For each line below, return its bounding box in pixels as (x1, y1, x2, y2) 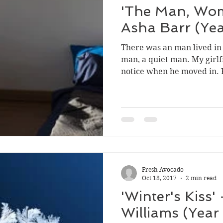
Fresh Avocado (142, 166, 184, 173)
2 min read (186, 174, 217, 182)
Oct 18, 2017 (142, 174, 177, 182)
